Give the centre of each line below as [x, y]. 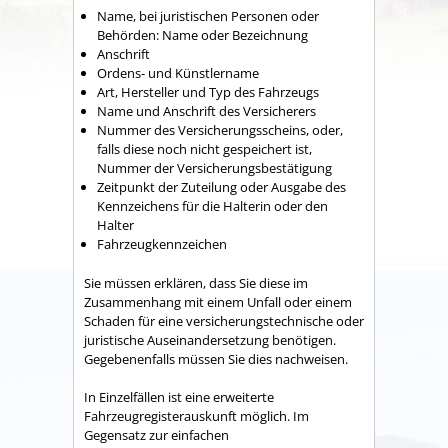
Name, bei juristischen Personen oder [208, 16]
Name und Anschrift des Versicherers [206, 111]
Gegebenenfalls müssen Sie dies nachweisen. [216, 358]
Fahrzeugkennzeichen [162, 244]
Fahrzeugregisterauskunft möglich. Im [196, 416]
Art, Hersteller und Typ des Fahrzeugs [208, 92]
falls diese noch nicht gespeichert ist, [204, 149]
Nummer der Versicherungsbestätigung [214, 168]
